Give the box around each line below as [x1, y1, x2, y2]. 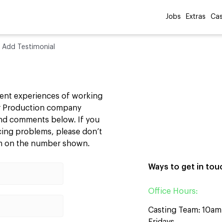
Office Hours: [148, 187, 198, 196]
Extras [186, 13, 206, 20]
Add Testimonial [2, 44, 55, 51]
